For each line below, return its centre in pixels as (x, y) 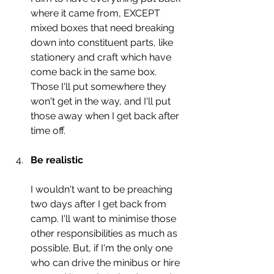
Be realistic (57, 160)
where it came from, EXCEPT (97, 13)
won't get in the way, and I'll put (102, 101)
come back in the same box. (95, 72)
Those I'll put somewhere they (100, 86)
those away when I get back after (106, 116)
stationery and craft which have (102, 57)
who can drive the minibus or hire (106, 262)
